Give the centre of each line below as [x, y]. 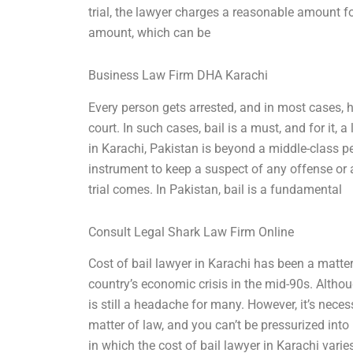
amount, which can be [150, 32]
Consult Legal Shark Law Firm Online [191, 232]
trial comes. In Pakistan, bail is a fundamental [216, 189]
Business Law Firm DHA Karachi [178, 75]
